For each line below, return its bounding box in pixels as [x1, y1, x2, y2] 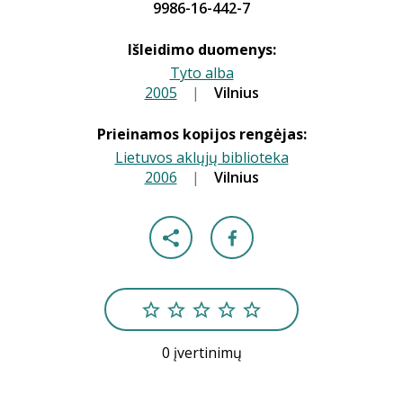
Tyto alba [169, 63, 234, 83]
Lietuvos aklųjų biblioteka [114, 148, 289, 167]
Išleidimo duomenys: [127, 40, 276, 59]
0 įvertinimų [161, 343, 242, 363]
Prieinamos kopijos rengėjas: [96, 124, 307, 144]
